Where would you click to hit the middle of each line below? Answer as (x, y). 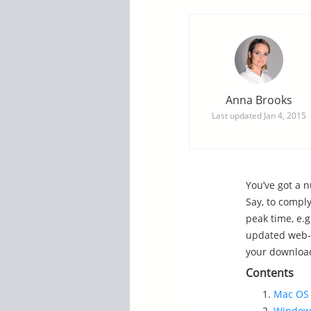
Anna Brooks (259, 100)
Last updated (237, 116)
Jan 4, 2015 (285, 116)
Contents (269, 273)
